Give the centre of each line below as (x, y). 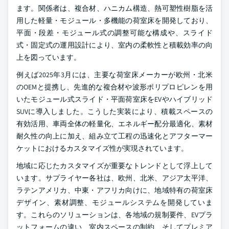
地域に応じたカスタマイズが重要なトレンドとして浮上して (114, 166)
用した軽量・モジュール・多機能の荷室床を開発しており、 (114, 20)
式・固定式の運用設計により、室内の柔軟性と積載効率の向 (114, 45)
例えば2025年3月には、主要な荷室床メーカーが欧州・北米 (114, 75)
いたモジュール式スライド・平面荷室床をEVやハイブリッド (114, 99)
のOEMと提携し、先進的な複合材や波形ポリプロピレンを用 (114, 87)
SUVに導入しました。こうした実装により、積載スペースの (114, 111)
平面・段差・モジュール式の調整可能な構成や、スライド (114, 33)
